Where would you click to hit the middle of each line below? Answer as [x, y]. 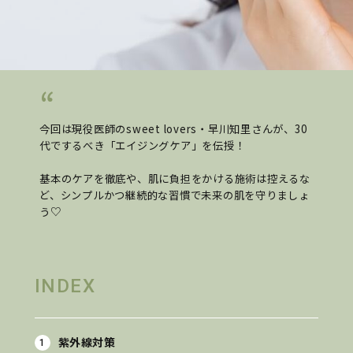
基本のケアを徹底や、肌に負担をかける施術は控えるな [175, 179]
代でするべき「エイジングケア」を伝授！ [143, 146]
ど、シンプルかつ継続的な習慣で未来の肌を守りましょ [175, 195]
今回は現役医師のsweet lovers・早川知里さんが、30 [173, 129]
